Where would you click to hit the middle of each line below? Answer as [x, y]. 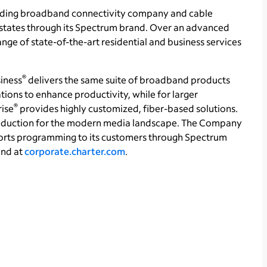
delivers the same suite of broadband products [128, 79]
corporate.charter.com [75, 151]
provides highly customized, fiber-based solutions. [128, 108]
